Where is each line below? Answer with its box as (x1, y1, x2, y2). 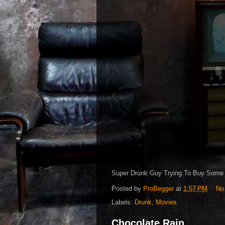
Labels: (111, 198, 135, 206)
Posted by (111, 185, 143, 193)
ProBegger (143, 185, 174, 193)
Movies (156, 198, 177, 206)
